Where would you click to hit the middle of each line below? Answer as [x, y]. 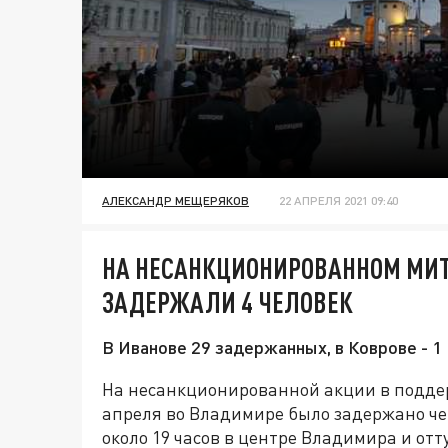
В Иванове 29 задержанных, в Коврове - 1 [272, 347]
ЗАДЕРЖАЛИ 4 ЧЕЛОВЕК [227, 302]
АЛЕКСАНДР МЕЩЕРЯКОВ [175, 201]
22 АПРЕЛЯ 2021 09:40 [338, 201]
